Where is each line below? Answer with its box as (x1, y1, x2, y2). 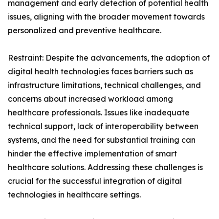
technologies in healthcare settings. (8, 190, 141, 200)
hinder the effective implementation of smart (8, 149, 177, 159)
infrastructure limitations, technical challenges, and (8, 80, 201, 90)
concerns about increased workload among (8, 94, 173, 104)
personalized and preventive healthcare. (8, 25, 161, 36)
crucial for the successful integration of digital (8, 176, 182, 186)
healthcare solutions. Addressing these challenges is (8, 162, 203, 173)
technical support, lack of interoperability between (8, 121, 198, 131)
